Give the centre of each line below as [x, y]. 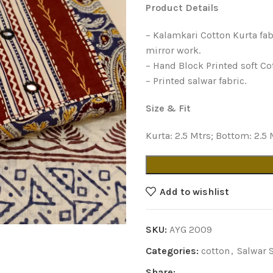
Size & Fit [168, 108]
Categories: [172, 251]
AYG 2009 [191, 229]
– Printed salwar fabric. [196, 81]
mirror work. [173, 50]
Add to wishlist [195, 191]
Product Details [182, 8]
